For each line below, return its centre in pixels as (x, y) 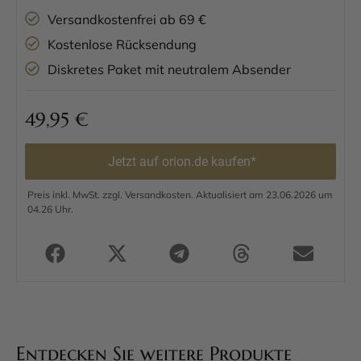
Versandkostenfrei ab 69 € (127, 20)
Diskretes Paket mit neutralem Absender (169, 70)
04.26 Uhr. (50, 210)
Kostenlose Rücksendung (122, 45)
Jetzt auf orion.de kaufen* (182, 162)
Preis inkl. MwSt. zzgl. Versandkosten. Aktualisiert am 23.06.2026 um (180, 195)
